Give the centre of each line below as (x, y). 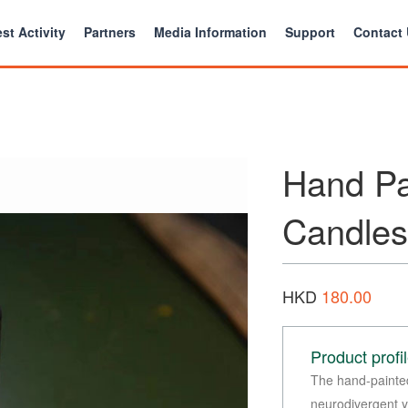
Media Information (211, 32)
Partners (110, 32)
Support (311, 32)
